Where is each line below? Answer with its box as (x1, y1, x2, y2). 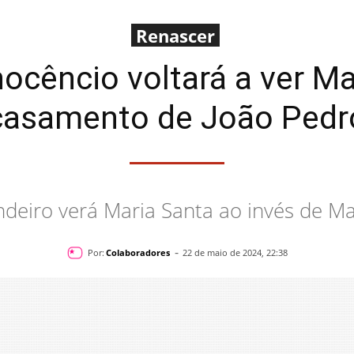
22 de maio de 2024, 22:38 (182, 247, 288, 259)
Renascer (135, 24, 215, 47)
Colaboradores (105, 246, 170, 258)
